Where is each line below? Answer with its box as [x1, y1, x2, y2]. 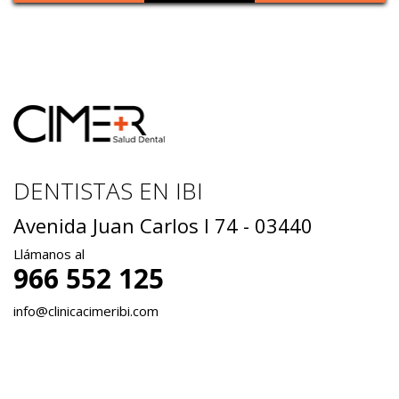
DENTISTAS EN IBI [13, 174, 203, 207]
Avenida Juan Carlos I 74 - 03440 [13, 211, 313, 239]
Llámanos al [13, 244, 85, 263]
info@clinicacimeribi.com [13, 301, 159, 320]
